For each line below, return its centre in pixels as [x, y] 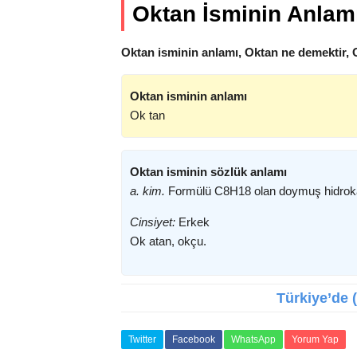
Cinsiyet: [153, 222]
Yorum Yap [315, 339]
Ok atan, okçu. [168, 241]
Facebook [194, 339]
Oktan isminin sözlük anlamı [208, 172]
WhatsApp [253, 339]
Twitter [142, 339]
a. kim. [147, 191]
